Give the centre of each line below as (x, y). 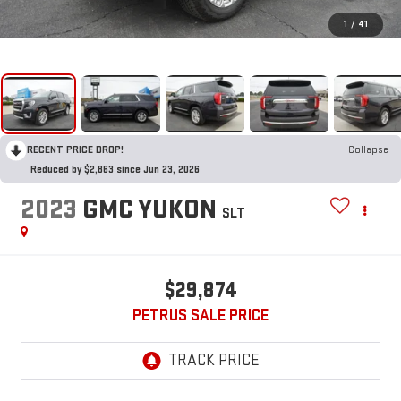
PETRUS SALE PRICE (200, 316)
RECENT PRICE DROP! (75, 149)
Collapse (368, 149)
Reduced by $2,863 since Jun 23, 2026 (115, 169)
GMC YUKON (149, 210)
